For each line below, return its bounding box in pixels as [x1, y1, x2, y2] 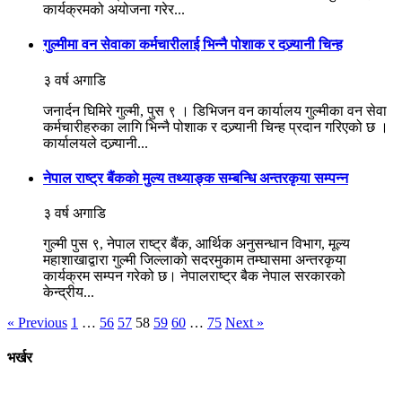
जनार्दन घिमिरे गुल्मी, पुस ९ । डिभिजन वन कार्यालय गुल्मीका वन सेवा [43, 102, 387, 118]
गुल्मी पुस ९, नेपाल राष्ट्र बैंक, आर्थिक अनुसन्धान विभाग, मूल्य [43, 236, 350, 252]
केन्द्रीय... [43, 284, 94, 301]
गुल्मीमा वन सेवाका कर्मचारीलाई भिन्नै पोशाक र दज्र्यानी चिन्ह [43, 37, 343, 53]
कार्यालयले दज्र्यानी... [43, 135, 148, 151]
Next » [225, 315, 264, 331]
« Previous [7, 315, 67, 331]
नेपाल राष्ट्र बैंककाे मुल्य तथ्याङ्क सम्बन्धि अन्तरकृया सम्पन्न [43, 170, 348, 186]
